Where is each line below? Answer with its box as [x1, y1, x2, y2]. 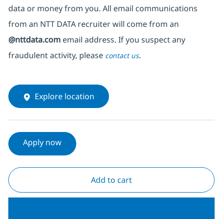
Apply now [22, 137, 62, 148]
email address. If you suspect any [60, 34, 185, 45]
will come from [112, 19, 168, 30]
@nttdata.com [8, 34, 61, 45]
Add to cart [90, 175, 132, 186]
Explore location [34, 91, 94, 102]
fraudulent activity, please [8, 50, 105, 61]
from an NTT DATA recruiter [8, 19, 112, 30]
